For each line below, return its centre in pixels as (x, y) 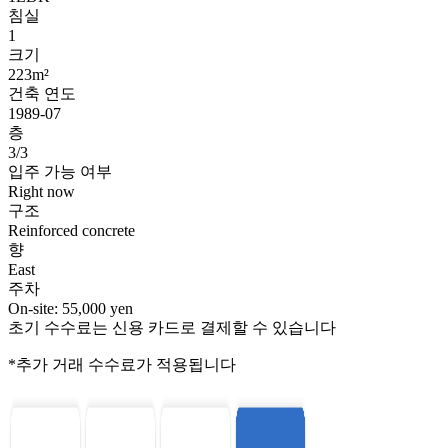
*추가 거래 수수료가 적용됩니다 (122, 365)
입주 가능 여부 (60, 172)
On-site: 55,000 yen (70, 309)
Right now (41, 192)
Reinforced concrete (71, 231)
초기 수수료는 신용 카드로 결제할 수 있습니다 (172, 328)
